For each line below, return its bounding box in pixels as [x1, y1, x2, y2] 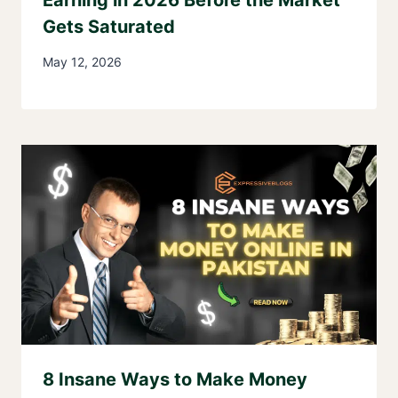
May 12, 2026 [43, 53, 122, 69]
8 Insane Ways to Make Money [43, 368, 307, 390]
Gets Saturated [43, 15, 175, 37]
